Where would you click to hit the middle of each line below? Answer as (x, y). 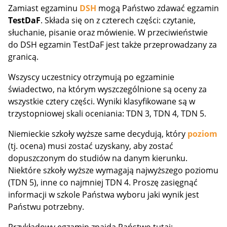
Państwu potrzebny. (46, 207)
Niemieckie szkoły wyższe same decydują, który (98, 134)
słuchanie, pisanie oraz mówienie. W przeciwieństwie (108, 32)
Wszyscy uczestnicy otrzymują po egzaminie (91, 77)
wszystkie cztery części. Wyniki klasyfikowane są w (102, 101)
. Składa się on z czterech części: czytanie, (118, 20)
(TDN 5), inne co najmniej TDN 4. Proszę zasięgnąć (103, 182)
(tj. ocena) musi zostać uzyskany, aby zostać (91, 146)
